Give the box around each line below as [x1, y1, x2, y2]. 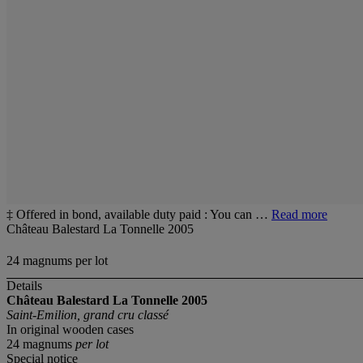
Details [6, 279, 42, 293]
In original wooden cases [6, 322, 134, 337]
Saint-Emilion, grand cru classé [6, 308, 169, 322]
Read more [271, 207, 327, 221]
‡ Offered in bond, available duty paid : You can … [6, 207, 271, 221]
